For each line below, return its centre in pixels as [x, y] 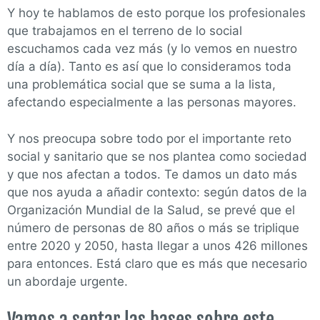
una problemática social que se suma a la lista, [141, 85]
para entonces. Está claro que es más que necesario [157, 263]
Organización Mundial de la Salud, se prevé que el [151, 210]
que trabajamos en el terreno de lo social [125, 31]
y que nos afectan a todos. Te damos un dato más [152, 174]
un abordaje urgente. [69, 281]
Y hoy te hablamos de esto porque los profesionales [156, 13]
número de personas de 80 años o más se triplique [153, 227]
